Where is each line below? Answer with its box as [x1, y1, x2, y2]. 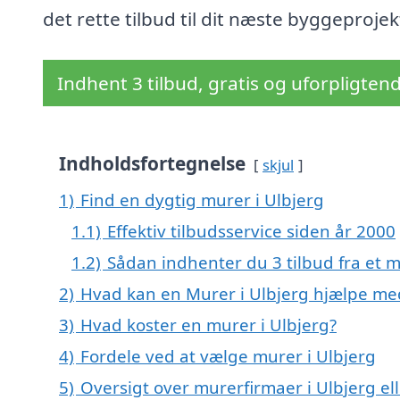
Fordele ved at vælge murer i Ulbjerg [80, 345, 376, 368]
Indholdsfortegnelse [59, 151, 246, 177]
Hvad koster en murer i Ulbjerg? [80, 313, 337, 337]
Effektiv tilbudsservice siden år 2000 [107, 220, 396, 243]
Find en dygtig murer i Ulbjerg [80, 188, 324, 212]
